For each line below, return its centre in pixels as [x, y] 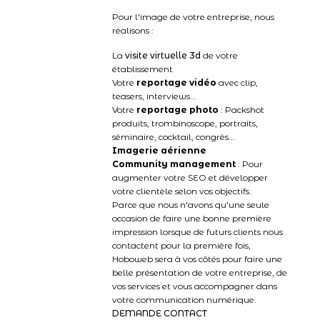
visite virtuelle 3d [163, 55]
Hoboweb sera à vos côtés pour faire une [197, 259]
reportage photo [177, 110]
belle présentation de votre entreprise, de [200, 272]
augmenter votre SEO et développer [190, 177]
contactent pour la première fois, [181, 245]
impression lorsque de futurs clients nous [197, 232]
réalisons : [133, 30]
